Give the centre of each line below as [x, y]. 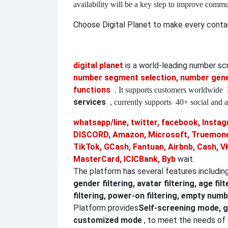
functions [92, 90]
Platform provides [106, 208]
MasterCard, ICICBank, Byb [124, 159]
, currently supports [141, 102]
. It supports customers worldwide [169, 90]
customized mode [108, 220]
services [90, 102]
